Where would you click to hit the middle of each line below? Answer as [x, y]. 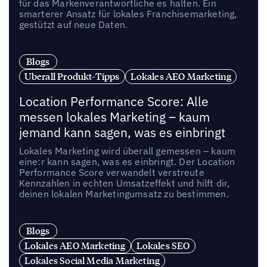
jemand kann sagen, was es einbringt [122, 132]
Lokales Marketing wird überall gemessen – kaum [127, 150]
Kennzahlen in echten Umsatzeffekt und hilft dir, [124, 183]
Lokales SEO [163, 245]
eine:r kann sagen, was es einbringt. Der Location [127, 161]
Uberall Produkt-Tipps [72, 77]
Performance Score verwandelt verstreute [111, 172]
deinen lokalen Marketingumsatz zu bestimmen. [124, 193]
